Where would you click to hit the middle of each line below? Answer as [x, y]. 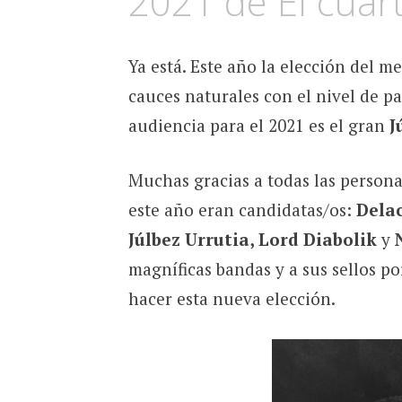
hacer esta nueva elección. [232, 299]
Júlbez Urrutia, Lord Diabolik [252, 240]
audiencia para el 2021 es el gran [258, 125]
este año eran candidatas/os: [242, 210]
